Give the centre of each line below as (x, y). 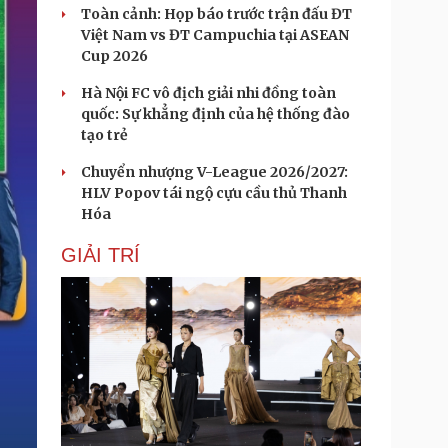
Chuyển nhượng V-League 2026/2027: (214, 172)
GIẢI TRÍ (100, 255)
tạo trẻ (104, 135)
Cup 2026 (114, 56)
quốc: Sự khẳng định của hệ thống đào (215, 114)
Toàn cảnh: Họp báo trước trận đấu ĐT (216, 14)
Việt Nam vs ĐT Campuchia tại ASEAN (215, 35)
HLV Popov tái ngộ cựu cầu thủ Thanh (214, 193)
